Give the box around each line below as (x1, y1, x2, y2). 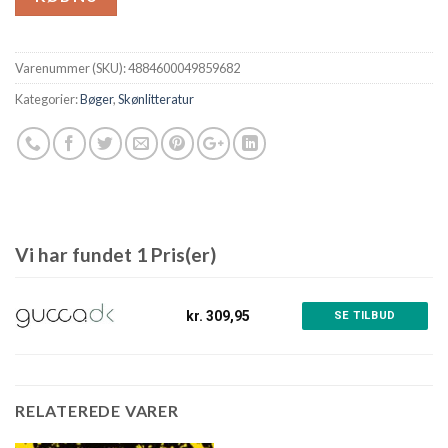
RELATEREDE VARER (15, 401, 179, 421)
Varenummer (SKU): (15, 60, 128, 77)
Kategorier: (15, 91, 80, 108)
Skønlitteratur (118, 91, 194, 108)
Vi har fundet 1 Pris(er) (15, 243, 216, 267)
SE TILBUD (333, 309, 396, 323)
